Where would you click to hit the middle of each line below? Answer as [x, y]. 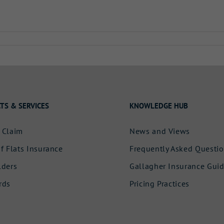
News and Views [160, 131]
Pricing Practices [159, 184]
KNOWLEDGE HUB [158, 106]
